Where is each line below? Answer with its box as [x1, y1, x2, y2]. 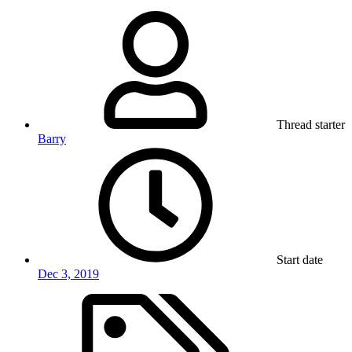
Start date [277, 253, 323, 267]
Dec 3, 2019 [38, 267, 99, 281]
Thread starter [277, 118, 345, 132]
